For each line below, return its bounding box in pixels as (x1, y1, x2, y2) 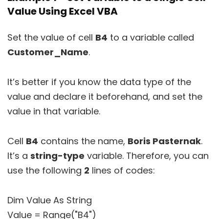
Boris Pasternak (128, 135, 201, 148)
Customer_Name (7, 46, 88, 59)
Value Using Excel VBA (7, 4, 118, 19)
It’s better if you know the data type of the (7, 76, 191, 88)
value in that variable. (7, 105, 100, 118)
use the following (7, 164, 84, 177)
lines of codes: (89, 164, 155, 177)
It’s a (7, 150, 30, 162)
